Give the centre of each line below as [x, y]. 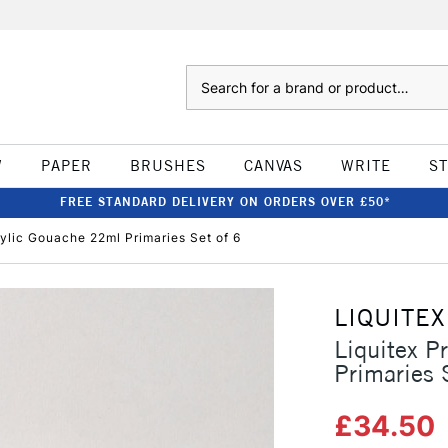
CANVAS [273, 165]
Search [205, 75]
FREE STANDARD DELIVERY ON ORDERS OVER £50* [225, 201]
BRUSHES [167, 165]
